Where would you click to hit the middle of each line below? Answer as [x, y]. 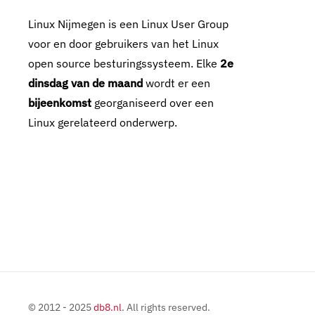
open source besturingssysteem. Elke [124, 63]
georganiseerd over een [153, 103]
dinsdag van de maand [85, 83]
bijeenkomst [60, 103]
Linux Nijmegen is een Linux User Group [128, 24]
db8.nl [108, 307]
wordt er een [176, 83]
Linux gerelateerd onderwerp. [103, 122]
